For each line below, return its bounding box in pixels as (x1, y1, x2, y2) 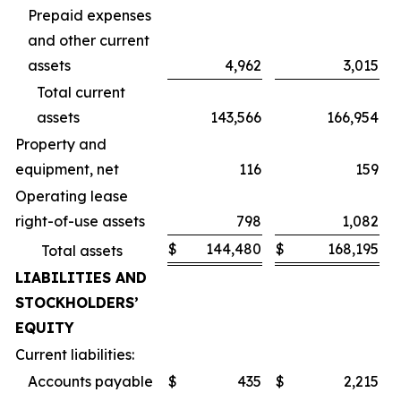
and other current (28, 31, 149, 50)
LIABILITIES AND (15, 269, 147, 287)
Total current (37, 83, 125, 102)
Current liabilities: (15, 346, 134, 364)
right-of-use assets (15, 212, 145, 231)
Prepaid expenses (28, 6, 151, 25)
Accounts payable (28, 372, 153, 391)
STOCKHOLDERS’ (15, 294, 139, 312)
